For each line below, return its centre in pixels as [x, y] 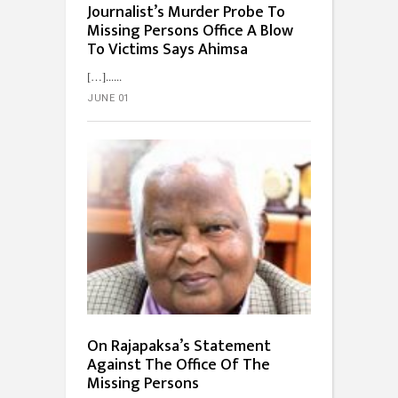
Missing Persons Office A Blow [190, 32]
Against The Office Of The [179, 366]
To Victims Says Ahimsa [167, 50]
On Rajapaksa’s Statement [179, 347]
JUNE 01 [108, 99]
